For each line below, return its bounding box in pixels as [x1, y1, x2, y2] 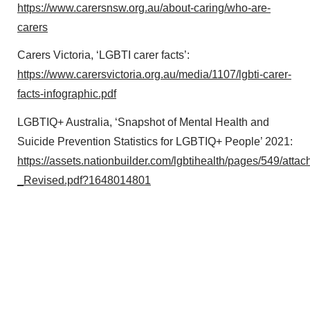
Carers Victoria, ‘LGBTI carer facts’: [17, 49, 190, 62]
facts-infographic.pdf [17, 88, 116, 100]
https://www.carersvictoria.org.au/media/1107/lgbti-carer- [17, 69, 291, 81]
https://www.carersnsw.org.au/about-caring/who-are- [17, 1, 271, 14]
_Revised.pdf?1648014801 [17, 174, 151, 186]
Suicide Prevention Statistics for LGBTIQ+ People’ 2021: [17, 135, 293, 147]
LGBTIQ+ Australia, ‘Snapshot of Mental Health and [17, 116, 269, 128]
